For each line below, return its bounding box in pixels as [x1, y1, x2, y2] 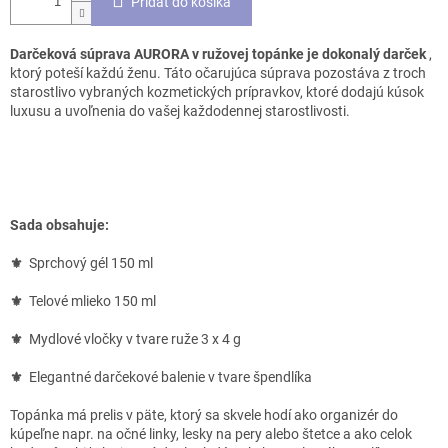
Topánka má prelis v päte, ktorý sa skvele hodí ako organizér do [10, 407, 398, 424]
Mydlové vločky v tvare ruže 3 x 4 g [29, 331, 241, 348]
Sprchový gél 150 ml [29, 255, 153, 272]
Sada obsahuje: [10, 217, 109, 234]
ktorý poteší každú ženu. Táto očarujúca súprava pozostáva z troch [10, 65, 426, 82]
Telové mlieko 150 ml [29, 293, 156, 310]
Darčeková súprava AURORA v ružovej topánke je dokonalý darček [10, 46, 426, 63]
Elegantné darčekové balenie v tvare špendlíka [29, 369, 312, 386]
